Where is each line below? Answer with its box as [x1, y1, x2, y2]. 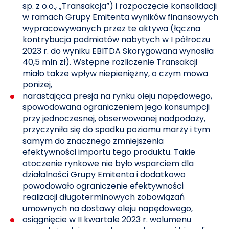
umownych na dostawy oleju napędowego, [22, 202, 193, 214]
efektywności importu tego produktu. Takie [22, 146, 196, 158]
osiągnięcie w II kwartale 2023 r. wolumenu [22, 214, 192, 225]
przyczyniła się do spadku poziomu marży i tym [22, 124, 211, 135]
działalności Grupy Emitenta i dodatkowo [22, 169, 186, 180]
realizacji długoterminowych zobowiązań [22, 191, 185, 203]
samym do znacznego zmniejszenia [22, 135, 164, 147]
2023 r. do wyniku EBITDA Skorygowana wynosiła [22, 45, 214, 57]
